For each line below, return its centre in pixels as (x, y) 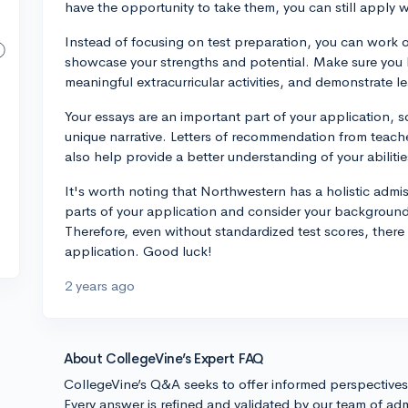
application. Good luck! (138, 251)
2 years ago (100, 286)
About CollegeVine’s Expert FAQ (164, 358)
